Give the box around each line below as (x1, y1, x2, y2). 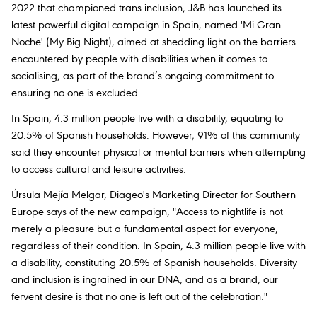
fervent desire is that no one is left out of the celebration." (11, 292, 267, 304)
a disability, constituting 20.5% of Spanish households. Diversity (11, 258, 297, 270)
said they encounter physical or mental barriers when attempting (11, 146, 306, 158)
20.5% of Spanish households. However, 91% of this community (11, 129, 300, 142)
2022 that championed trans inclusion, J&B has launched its (11, 2, 282, 14)
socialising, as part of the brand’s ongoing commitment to (11, 70, 274, 82)
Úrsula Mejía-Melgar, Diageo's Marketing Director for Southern (11, 190, 296, 202)
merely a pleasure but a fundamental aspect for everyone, (11, 224, 278, 236)
